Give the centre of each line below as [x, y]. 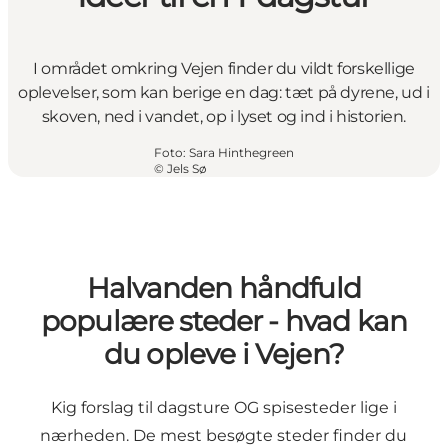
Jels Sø [186, 168]
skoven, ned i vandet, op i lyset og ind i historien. [224, 116]
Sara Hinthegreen [241, 152]
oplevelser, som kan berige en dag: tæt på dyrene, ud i [224, 92]
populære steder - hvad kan [224, 321]
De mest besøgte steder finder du [270, 436]
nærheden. [87, 436]
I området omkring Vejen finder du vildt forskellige [224, 68]
